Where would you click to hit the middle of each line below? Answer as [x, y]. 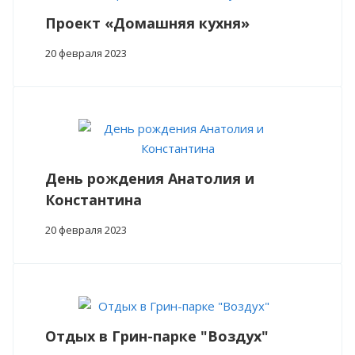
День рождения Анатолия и [150, 178]
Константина [94, 199]
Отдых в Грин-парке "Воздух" [157, 336]
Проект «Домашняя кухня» [147, 23]
